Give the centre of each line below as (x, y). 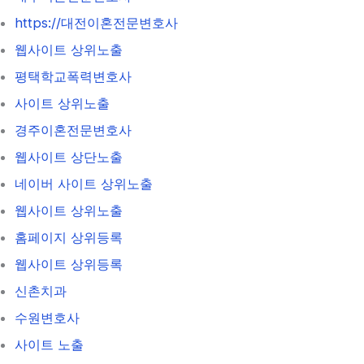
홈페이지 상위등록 (69, 237)
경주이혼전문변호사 (73, 130)
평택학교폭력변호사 (73, 76)
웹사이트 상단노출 (69, 156)
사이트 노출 (49, 344)
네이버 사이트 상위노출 (84, 183)
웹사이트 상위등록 (69, 264)
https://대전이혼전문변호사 (96, 22)
